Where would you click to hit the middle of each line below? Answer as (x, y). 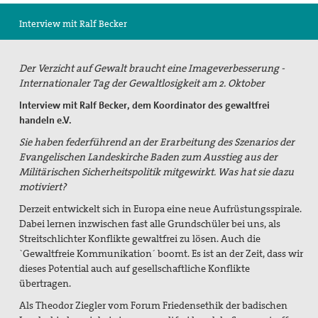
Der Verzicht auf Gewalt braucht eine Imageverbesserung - (152, 68)
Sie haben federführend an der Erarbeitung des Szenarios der (157, 142)
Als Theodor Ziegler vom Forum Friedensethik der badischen (154, 305)
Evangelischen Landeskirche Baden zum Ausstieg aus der (149, 157)
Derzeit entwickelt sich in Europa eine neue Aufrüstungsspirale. (161, 208)
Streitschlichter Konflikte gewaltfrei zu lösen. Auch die (140, 238)
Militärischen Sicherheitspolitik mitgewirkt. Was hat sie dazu (157, 171)
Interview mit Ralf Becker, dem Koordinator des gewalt (137, 105)
